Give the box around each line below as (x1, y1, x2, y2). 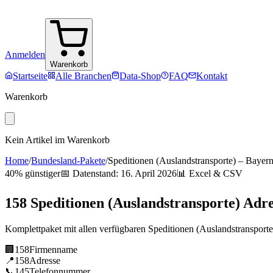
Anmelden (5, 49, 45, 60)
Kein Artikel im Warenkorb (5, 135, 110, 145)
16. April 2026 (121, 168, 177, 179)
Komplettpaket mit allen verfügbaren (5, 223, 148, 234)
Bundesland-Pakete (31, 155, 105, 166)
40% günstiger (5, 168, 60, 179)
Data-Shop (119, 71, 161, 81)
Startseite (13, 71, 48, 81)
